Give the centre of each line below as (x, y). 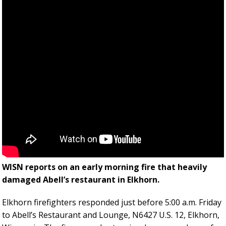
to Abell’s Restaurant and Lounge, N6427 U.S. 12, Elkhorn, (111, 215)
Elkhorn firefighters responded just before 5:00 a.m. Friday (112, 203)
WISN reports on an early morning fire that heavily (104, 167)
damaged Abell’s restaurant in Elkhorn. (81, 180)
